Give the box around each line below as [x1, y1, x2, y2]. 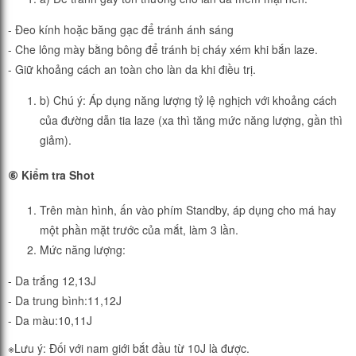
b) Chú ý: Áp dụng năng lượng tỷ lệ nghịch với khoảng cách [40, 92, 337, 109]
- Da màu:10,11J [8, 311, 92, 328]
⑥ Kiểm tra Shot [8, 167, 95, 183]
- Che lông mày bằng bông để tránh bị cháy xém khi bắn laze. [8, 41, 318, 58]
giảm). [40, 132, 72, 149]
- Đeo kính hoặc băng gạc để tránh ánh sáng [8, 21, 234, 38]
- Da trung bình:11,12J [8, 292, 122, 308]
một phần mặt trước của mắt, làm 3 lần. [40, 221, 238, 238]
